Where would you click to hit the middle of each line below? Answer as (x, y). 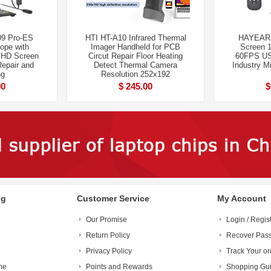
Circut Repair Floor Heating (135, 56)
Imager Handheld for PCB (135, 47)
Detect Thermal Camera (135, 65)
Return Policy (108, 235)
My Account (242, 198)
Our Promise (106, 220)
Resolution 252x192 (135, 74)
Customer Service (113, 198)
